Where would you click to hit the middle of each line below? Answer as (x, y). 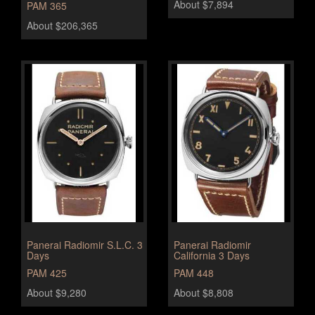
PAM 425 (47, 273)
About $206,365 (62, 25)
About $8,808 (204, 292)
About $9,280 (57, 292)
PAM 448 (194, 273)
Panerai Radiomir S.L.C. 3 (85, 245)
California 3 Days (212, 255)
